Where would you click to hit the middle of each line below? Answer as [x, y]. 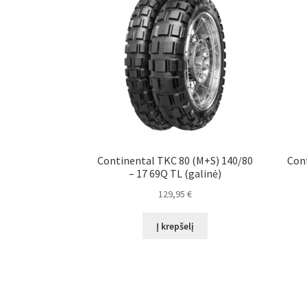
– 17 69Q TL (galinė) [175, 174]
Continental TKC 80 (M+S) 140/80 [175, 161]
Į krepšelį [175, 226]
